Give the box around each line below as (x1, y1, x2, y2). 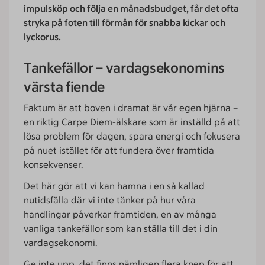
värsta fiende (24, 78, 105, 95)
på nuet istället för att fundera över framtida (24, 145, 214, 156)
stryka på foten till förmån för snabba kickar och (24, 17, 225, 28)
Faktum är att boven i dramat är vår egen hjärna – (24, 102, 238, 114)
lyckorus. (24, 31, 61, 43)
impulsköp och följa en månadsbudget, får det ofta (24, 3, 239, 14)
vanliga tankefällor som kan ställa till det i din (24, 223, 218, 234)
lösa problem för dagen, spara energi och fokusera (24, 131, 240, 142)
